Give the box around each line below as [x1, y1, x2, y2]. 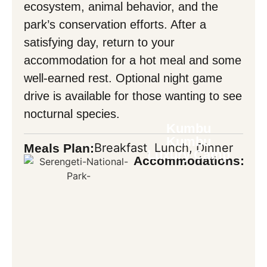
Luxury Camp [147, 147, 230, 162]
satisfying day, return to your [24, 36, 175, 49]
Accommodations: [133, 153, 244, 167]
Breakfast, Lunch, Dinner [94, 140, 233, 155]
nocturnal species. [24, 107, 120, 121]
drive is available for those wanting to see [24, 89, 242, 103]
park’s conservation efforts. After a [24, 18, 206, 32]
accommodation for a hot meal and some [24, 54, 241, 67]
